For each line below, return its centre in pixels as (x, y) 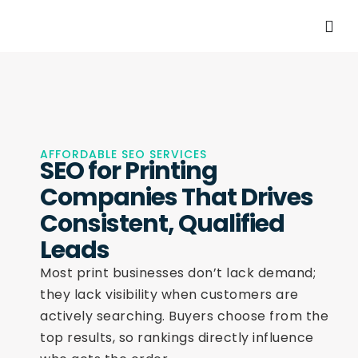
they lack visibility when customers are (169, 294)
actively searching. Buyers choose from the (184, 316)
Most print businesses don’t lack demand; (178, 273)
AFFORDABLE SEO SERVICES (123, 154)
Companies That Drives (177, 197)
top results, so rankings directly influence (177, 338)
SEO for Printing (129, 171)
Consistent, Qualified (162, 224)
